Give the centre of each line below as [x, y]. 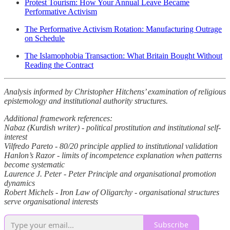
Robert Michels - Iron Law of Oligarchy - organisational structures [112, 192]
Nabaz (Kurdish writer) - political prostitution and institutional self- [112, 127]
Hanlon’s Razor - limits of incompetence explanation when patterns [113, 155]
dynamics [20, 183]
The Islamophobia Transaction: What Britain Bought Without [123, 55]
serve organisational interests [51, 201]
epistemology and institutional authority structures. [86, 101]
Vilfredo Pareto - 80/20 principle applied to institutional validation [111, 146]
